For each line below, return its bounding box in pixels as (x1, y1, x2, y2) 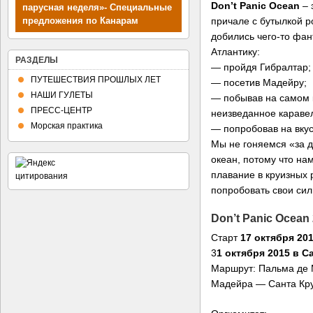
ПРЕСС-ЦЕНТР (31, 105, 92, 115)
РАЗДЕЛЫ (15, 55, 58, 65)
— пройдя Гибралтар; (211, 61, 311, 73)
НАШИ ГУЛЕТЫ (31, 90, 93, 100)
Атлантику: (211, 45, 260, 57)
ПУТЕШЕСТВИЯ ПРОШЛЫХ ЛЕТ (31, 75, 161, 85)
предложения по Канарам (22, 15, 138, 26)
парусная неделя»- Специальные (22, 2, 172, 13)
